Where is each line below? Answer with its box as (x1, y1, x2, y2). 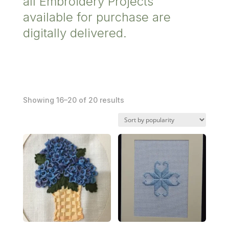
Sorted (123, 95, 147, 104)
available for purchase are (22, 10, 171, 25)
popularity (123, 118, 160, 127)
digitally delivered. (22, 26, 127, 40)
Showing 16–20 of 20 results (22, 95, 124, 104)
